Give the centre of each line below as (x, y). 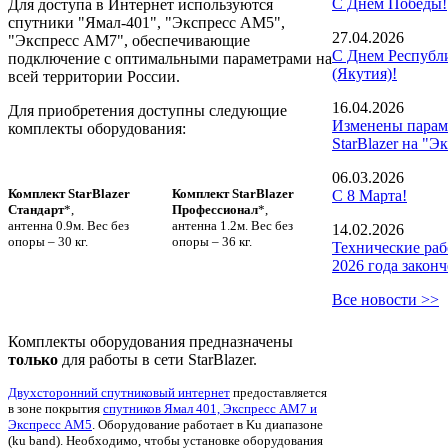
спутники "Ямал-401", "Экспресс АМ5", (146, 22)
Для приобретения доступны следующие (147, 110)
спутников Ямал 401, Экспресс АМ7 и (210, 408)
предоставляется (278, 392)
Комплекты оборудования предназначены (150, 341)
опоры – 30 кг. (48, 241)
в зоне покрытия (55, 408)
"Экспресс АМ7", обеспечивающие (129, 40)
